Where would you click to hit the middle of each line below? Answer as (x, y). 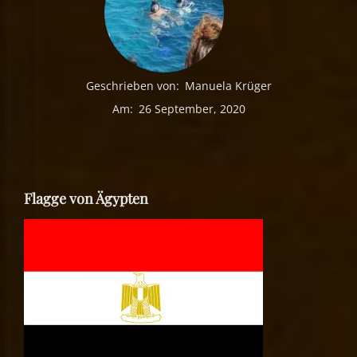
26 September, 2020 (192, 109)
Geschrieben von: (132, 86)
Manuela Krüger (228, 86)
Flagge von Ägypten (86, 199)
